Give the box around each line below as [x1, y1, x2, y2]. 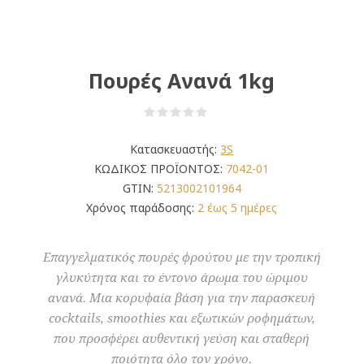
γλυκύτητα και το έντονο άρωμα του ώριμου [55, 270, 308, 285]
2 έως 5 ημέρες [197, 199, 278, 215]
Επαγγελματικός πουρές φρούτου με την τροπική [42, 249, 321, 265]
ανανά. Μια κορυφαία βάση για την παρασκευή [48, 290, 316, 305]
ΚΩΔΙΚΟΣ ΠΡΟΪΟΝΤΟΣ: [94, 160, 223, 176]
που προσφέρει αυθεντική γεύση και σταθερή [54, 331, 310, 346]
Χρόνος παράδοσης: [86, 199, 195, 215]
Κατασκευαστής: [130, 141, 218, 157]
